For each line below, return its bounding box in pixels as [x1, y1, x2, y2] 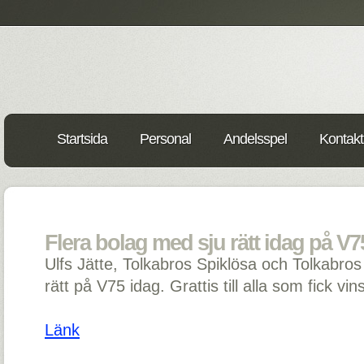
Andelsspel [223, 131, 287, 147]
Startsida [57, 131, 107, 147]
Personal [140, 131, 191, 147]
